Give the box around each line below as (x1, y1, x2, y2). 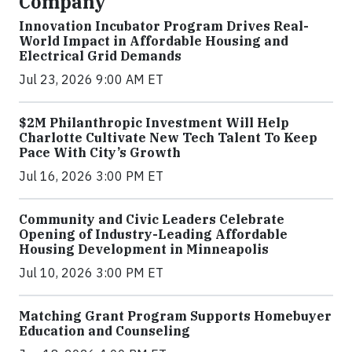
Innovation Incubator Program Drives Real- (19, 18, 309, 34)
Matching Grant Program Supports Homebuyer (19, 308, 332, 324)
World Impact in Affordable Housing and (19, 33, 288, 49)
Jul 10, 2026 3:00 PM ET (19, 265, 163, 280)
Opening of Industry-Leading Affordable (19, 226, 288, 242)
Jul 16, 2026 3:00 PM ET (19, 168, 163, 184)
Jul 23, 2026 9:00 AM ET (19, 71, 163, 87)
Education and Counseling (19, 323, 190, 339)
